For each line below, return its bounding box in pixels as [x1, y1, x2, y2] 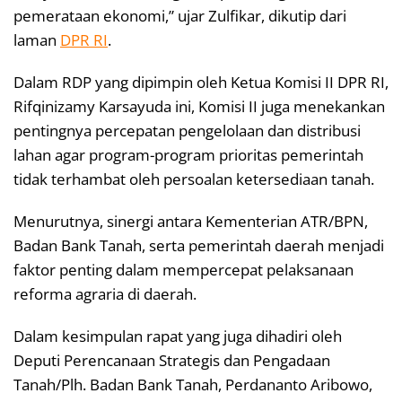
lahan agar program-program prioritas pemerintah [13, 144, 363, 165]
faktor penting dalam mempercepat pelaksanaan [13, 258, 354, 280]
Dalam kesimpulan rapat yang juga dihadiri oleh [13, 325, 342, 346]
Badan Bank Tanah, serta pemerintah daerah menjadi [13, 234, 384, 256]
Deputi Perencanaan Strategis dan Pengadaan [13, 349, 330, 371]
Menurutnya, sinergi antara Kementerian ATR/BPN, [13, 210, 368, 232]
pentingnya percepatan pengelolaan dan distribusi [13, 119, 361, 141]
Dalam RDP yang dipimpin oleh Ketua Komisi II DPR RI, [13, 71, 389, 92]
